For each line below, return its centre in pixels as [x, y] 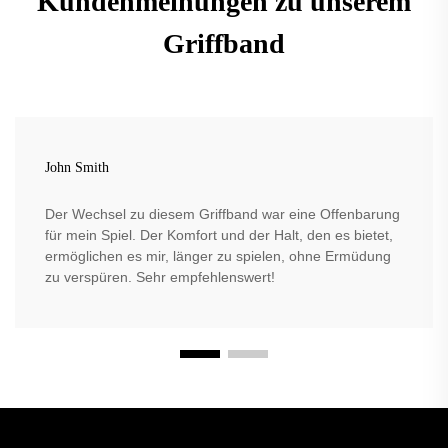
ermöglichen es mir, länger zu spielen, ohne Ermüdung [218, 256]
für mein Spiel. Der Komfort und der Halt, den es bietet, [219, 235]
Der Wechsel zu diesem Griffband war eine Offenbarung [222, 214]
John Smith [77, 168]
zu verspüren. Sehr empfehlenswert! [160, 277]
